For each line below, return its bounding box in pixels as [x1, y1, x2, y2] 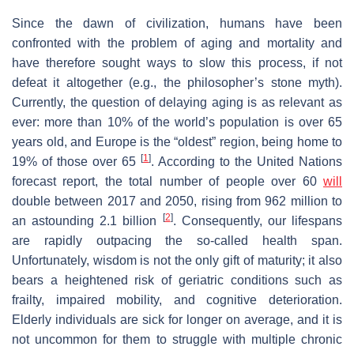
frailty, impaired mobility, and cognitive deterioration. [12, 292, 342, 307]
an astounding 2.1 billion [12, 213, 163, 228]
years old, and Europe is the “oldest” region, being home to [12, 134, 342, 149]
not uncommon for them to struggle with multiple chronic [12, 332, 342, 346]
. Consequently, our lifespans [172, 213, 343, 228]
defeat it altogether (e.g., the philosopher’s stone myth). [12, 75, 342, 89]
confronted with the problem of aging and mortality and [12, 36, 342, 50]
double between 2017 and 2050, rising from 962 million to [12, 194, 342, 208]
